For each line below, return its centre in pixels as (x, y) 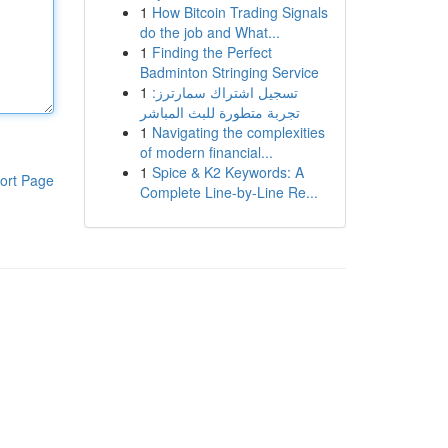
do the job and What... (209, 32)
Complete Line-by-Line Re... (228, 192)
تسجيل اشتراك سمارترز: (224, 92)
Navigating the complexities (238, 132)
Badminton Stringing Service (229, 72)
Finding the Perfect (211, 52)
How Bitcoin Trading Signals (239, 12)
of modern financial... (206, 152)
